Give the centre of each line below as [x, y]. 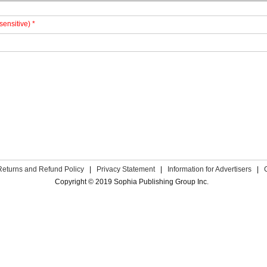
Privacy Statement [125, 169]
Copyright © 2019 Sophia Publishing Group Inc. [132, 182]
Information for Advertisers [209, 169]
